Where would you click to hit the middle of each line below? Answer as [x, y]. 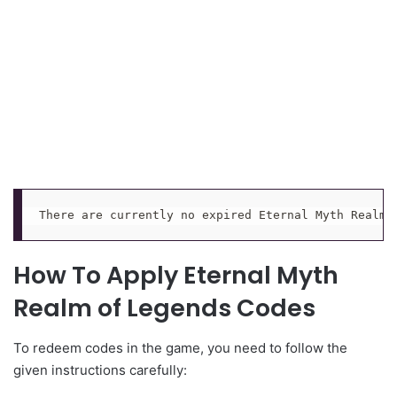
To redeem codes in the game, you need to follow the [180, 347]
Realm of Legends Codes [164, 308]
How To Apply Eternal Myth [176, 276]
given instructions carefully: [100, 370]
